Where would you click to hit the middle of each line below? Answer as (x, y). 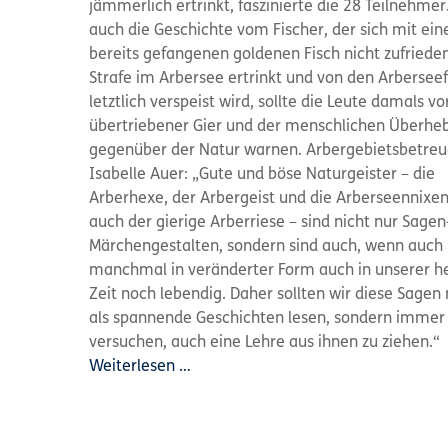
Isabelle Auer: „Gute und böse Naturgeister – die (262, 175)
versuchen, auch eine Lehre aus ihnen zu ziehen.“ (264, 343)
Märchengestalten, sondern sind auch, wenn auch (266, 247)
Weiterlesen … (140, 367)
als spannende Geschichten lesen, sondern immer (267, 319)
